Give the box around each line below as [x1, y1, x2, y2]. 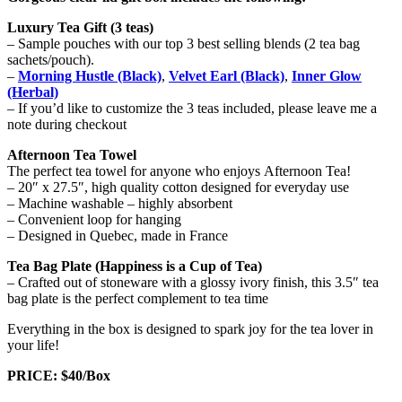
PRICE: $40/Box [7, 367, 110, 383]
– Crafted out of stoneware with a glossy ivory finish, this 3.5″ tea [7, 274, 379, 290]
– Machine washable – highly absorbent [7, 195, 232, 211]
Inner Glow [292, 67, 362, 83]
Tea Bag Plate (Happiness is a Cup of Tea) [7, 258, 262, 274]
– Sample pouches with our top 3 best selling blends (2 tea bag [7, 35, 360, 51]
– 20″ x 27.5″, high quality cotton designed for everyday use [7, 179, 349, 195]
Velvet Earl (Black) [169, 67, 284, 83]
